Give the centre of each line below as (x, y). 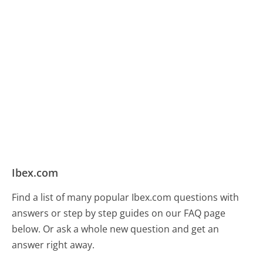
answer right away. (53, 245)
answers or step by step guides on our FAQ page (119, 213)
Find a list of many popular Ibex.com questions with (126, 197)
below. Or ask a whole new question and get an (116, 229)
